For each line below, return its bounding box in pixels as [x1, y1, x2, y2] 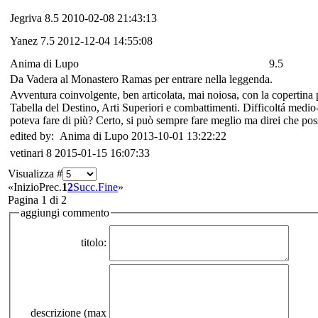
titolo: [81, 236, 106, 249]
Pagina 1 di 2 [8, 193, 67, 206]
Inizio [13, 180, 39, 193]
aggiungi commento [21, 206, 109, 219]
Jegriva [10, 11, 42, 24]
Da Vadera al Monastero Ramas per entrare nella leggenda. [10, 72, 273, 85]
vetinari [10, 146, 43, 159]
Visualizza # [8, 167, 62, 180]
